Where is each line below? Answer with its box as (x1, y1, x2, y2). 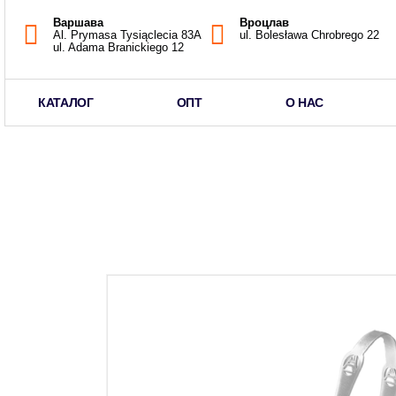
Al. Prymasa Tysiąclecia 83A (52, 27, 202, 42)
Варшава (52, 15, 103, 29)
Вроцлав (240, 15, 289, 29)
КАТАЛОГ (38, 95, 94, 110)
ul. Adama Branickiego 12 (52, 40, 184, 54)
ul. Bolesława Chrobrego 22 (240, 27, 379, 42)
